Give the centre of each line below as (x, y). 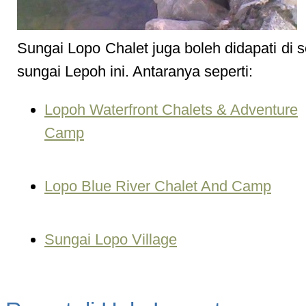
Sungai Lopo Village (111, 239)
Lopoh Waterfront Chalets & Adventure (171, 110)
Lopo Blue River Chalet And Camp (158, 186)
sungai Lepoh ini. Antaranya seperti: (135, 71)
